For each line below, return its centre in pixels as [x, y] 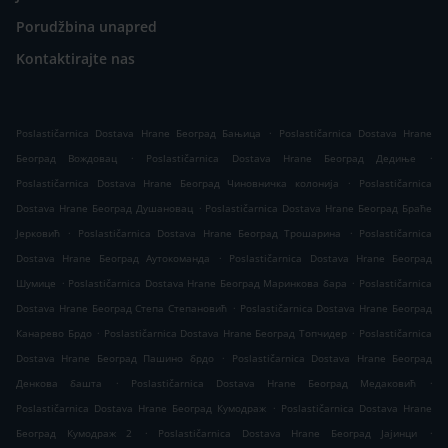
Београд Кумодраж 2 [74, 433]
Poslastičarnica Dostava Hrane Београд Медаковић [273, 383]
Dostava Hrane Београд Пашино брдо [115, 358]
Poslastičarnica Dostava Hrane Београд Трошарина [209, 233]
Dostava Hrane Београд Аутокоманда [113, 258]
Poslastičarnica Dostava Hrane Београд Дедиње [281, 158]
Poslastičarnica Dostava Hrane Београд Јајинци [288, 433]
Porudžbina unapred [86, 27]
